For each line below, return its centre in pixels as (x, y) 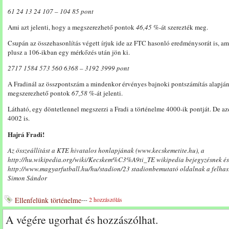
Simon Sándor (27, 178)
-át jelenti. (109, 93)
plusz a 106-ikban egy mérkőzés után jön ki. (69, 52)
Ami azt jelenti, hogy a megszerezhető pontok (72, 27)
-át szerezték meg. (184, 27)
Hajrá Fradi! (26, 134)
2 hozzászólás (106, 199)
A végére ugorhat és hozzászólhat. (82, 220)
